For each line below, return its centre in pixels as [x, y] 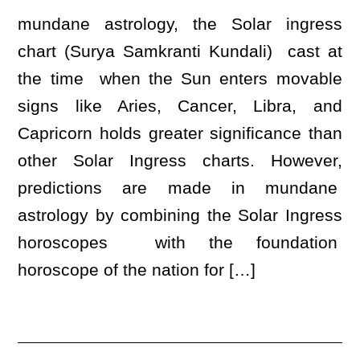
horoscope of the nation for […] [137, 270]
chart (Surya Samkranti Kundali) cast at [180, 51]
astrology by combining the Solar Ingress [180, 215]
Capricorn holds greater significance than [180, 133]
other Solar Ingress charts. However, [180, 160]
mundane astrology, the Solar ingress [180, 24]
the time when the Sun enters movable [180, 78]
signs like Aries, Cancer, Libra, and [180, 106]
